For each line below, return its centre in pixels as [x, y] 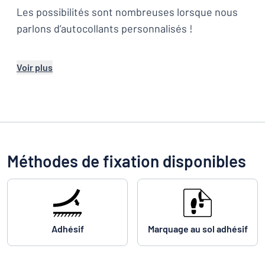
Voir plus [35, 67]
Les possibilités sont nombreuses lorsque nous [127, 12]
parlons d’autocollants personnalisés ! [105, 28]
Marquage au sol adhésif [198, 229]
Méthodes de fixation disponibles [127, 161]
